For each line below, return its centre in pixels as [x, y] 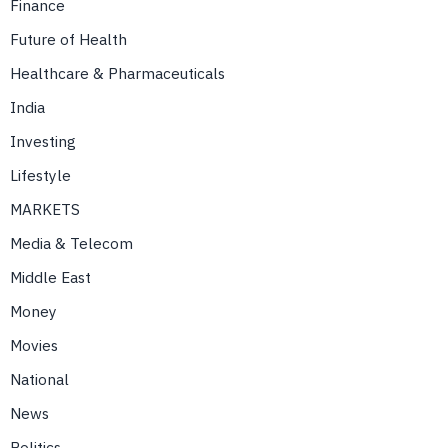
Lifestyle [40, 175]
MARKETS [45, 209]
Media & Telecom [71, 243]
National [39, 379]
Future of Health [68, 39]
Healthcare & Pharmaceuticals [117, 73]
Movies [34, 345]
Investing [43, 141]
